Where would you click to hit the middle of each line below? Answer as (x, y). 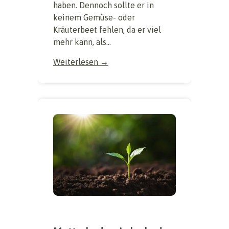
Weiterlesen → (81, 62)
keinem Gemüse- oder (94, 18)
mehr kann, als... (82, 42)
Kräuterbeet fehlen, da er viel (107, 30)
